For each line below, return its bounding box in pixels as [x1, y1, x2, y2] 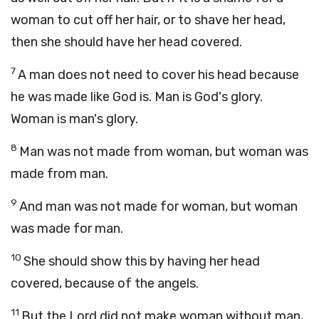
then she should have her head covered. [11, 34, 242, 50]
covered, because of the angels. [11, 276, 199, 291]
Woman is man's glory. [11, 111, 138, 127]
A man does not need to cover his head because [18, 67, 299, 83]
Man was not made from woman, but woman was [19, 144, 308, 159]
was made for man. [11, 221, 123, 236]
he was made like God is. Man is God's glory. [11, 89, 263, 105]
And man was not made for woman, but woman [19, 199, 298, 214]
